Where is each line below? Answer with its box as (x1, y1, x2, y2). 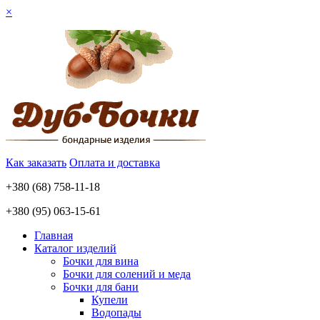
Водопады (91, 306, 141, 319)
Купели (91, 294, 128, 306)
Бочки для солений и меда (63, 268, 191, 280)
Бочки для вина (63, 255, 139, 267)
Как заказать (6, 156, 66, 169)
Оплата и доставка (69, 156, 160, 169)
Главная (34, 229, 73, 241)
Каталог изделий (34, 242, 116, 254)
